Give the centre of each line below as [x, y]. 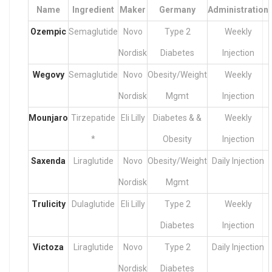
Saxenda [48, 161]
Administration [238, 10]
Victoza [48, 247]
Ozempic [48, 32]
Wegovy [48, 75]
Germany [177, 10]
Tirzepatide [93, 118]
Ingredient [93, 10]
